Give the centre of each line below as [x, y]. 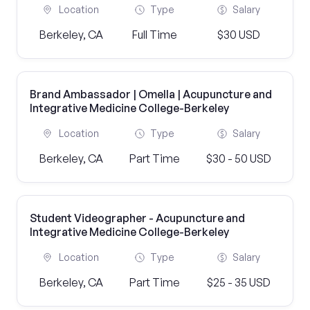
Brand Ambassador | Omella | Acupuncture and [151, 94]
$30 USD [238, 35]
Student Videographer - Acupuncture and [137, 218]
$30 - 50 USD [238, 158]
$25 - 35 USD [238, 282]
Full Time [155, 35]
